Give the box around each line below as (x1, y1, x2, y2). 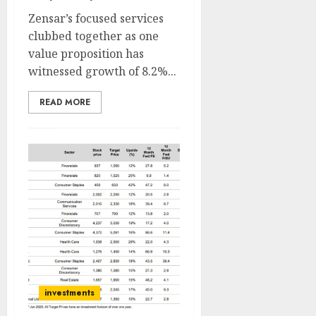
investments (44, 286, 95, 299)
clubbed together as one (28, 28, 159, 44)
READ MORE (39, 96, 90, 109)
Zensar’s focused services (28, 11, 164, 26)
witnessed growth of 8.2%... (28, 63, 176, 79)
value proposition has (28, 46, 144, 61)
